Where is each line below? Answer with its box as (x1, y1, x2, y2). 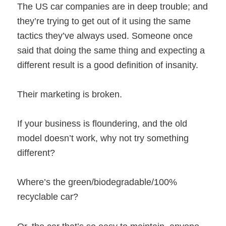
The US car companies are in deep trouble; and (17, 1, 208, 12)
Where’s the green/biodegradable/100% (17, 177, 178, 188)
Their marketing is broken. (17, 89, 123, 99)
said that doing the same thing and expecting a (17, 45, 205, 55)
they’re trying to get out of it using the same (17, 16, 191, 26)
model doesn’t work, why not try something (17, 133, 189, 144)
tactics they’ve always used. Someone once (17, 30, 193, 41)
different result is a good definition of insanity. (17, 60, 199, 70)
